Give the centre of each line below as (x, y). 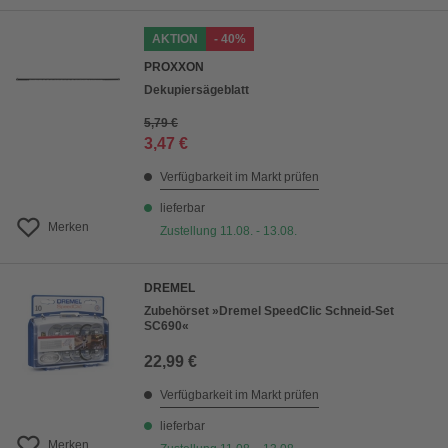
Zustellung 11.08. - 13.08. (228, 231)
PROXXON (174, 67)
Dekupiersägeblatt (196, 90)
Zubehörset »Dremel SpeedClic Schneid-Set (269, 311)
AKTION (175, 39)
